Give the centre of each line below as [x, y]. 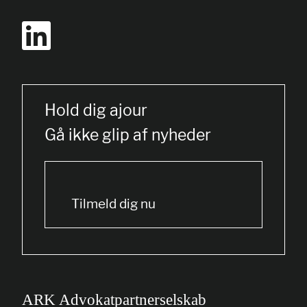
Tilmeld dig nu [113, 204]
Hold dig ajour [96, 110]
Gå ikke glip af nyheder [128, 135]
